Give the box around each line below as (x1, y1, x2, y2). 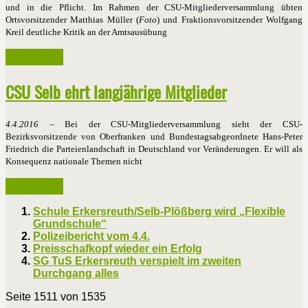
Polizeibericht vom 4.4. (33, 230, 150, 242)
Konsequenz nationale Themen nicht (5, 155, 142, 166)
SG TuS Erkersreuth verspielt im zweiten (33, 254, 241, 267)
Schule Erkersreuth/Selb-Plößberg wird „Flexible (33, 205, 285, 217)
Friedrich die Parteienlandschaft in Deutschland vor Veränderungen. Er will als (5, 143, 302, 154)
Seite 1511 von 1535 (5, 290, 106, 302)
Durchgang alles (33, 267, 119, 279)
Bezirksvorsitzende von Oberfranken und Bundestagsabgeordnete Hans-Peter (5, 131, 302, 142)
